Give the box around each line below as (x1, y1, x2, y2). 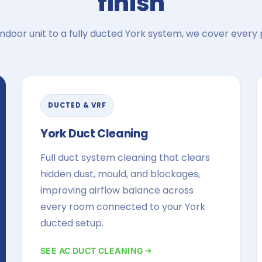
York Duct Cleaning (40, 126, 149, 142)
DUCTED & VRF (48, 101, 106, 110)
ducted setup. (40, 216, 104, 230)
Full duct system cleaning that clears (40, 151, 210, 164)
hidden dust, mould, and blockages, (40, 167, 200, 181)
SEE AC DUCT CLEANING (40, 246, 144, 256)
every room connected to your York (40, 200, 205, 213)
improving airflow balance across (40, 184, 194, 197)
